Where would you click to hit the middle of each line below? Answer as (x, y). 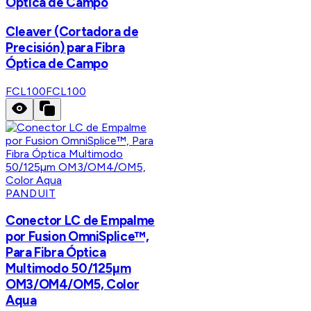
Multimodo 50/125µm (68, 269)
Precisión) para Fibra (65, 47)
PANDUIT (31, 193)
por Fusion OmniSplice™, (77, 237)
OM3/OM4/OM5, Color (73, 285)
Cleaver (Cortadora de (72, 31)
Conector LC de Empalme (80, 221)
